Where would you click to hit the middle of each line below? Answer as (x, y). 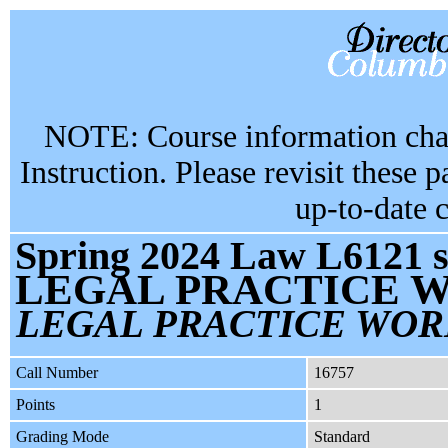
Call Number (57, 373)
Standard (342, 437)
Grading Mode (62, 437)
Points (35, 405)
